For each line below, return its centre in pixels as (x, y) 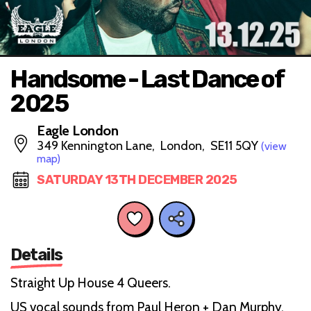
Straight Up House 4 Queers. (91, 283)
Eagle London (77, 131)
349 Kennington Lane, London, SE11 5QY (149, 146)
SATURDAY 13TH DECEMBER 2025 (137, 180)
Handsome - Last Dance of (147, 79)
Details (36, 254)
